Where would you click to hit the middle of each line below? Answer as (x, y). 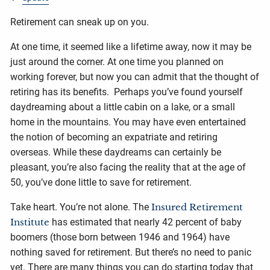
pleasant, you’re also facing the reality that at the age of (128, 168)
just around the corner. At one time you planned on (117, 62)
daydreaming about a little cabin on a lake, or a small (123, 107)
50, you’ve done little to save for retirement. (101, 183)
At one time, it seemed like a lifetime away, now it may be (131, 47)
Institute (30, 222)
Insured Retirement (197, 207)
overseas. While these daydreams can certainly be (116, 152)
